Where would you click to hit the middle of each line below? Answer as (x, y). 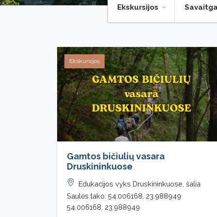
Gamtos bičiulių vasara (116, 156)
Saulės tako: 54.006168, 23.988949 (124, 196)
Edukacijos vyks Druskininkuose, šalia (139, 184)
